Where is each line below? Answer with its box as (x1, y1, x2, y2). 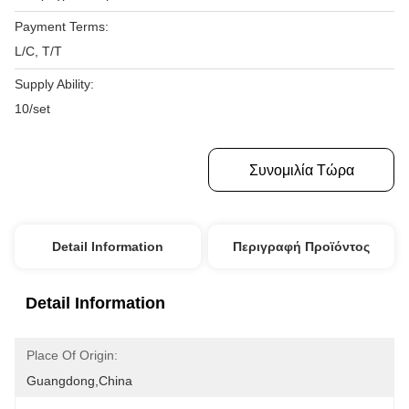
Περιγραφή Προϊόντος (233, 239, 371, 254)
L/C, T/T (15, 44, 62, 58)
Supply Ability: (15, 77, 94, 91)
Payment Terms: (15, 19, 109, 34)
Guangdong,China (26, 373, 132, 388)
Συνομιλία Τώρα (248, 163, 354, 178)
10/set (15, 101, 50, 116)
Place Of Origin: (26, 348, 118, 362)
